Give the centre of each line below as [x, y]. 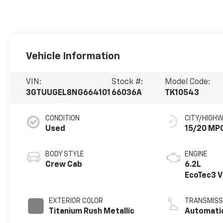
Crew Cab [64, 165]
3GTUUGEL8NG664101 [68, 93]
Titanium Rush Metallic [92, 212]
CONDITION [63, 119]
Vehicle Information [73, 56]
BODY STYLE [65, 155]
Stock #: [127, 82]
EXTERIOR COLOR [76, 201]
